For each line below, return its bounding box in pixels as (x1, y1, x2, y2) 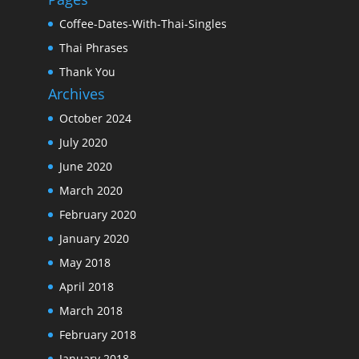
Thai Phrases (58, 39, 128, 55)
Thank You (58, 63, 115, 79)
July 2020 (58, 134, 107, 150)
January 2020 (58, 230, 129, 246)
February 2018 (58, 326, 136, 342)
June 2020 (58, 158, 112, 174)
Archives (47, 83, 105, 103)
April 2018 (58, 278, 114, 294)
